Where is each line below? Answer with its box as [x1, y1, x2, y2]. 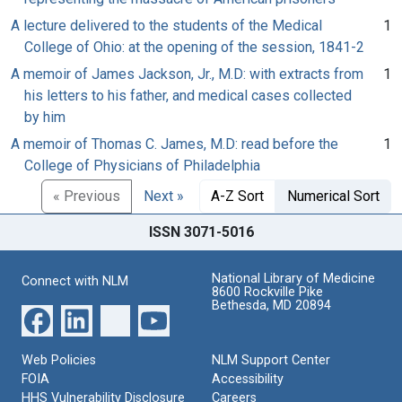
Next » [144, 187, 184, 205]
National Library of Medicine [212, 270, 375, 286]
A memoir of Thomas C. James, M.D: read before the [11, 135, 338, 153]
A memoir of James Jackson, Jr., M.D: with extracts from [11, 65, 363, 83]
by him [24, 108, 66, 126]
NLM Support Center [212, 352, 330, 368]
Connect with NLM [22, 273, 128, 289]
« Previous [53, 187, 120, 205]
